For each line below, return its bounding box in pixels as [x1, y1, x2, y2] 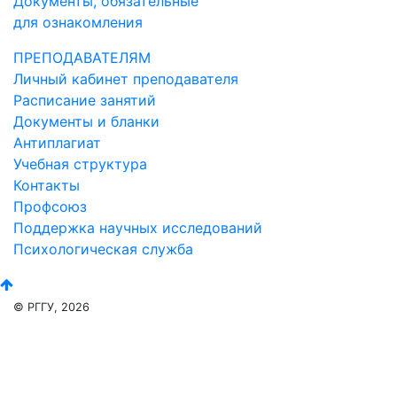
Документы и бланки [13, 112, 160, 130]
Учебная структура [13, 154, 147, 173]
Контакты [13, 175, 80, 194]
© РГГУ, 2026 [13, 300, 90, 314]
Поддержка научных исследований [13, 218, 262, 237]
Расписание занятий [13, 90, 156, 109]
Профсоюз [13, 197, 87, 215]
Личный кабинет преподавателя [13, 69, 238, 88]
